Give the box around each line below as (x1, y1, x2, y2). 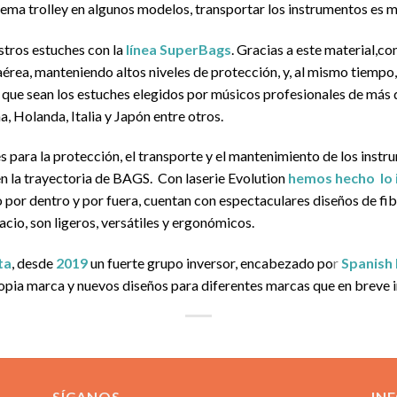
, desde (12, 254, 53, 272)
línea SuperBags (126, 40, 231, 58)
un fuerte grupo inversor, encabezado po (90, 254, 333, 272)
